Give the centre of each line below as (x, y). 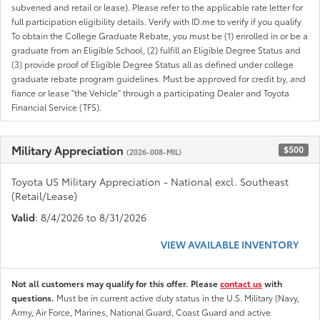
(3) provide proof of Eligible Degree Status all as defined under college (152, 64)
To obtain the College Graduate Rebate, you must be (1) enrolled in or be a (160, 35)
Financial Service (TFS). (56, 106)
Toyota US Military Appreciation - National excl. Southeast (150, 181)
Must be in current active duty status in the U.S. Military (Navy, (178, 297)
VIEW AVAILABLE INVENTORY (230, 244)
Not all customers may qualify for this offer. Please (116, 283)
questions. (34, 297)
